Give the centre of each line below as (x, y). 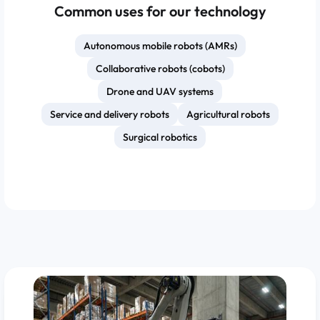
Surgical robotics (160, 137)
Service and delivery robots (110, 114)
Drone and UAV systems (160, 91)
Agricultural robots (228, 114)
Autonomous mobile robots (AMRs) (160, 46)
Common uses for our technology (160, 11)
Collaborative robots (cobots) (160, 69)
